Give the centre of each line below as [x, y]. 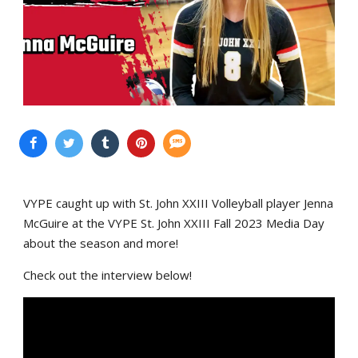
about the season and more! [101, 243]
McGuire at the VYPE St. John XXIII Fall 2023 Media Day [174, 223]
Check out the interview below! [107, 274]
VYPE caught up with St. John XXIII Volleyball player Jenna [178, 203]
